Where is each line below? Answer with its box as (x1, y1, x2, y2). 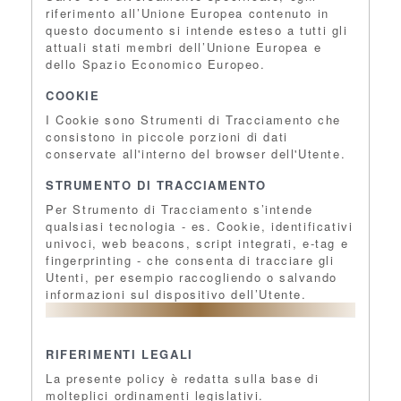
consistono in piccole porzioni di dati (46, 128, 288, 145)
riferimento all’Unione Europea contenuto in (46, 4, 329, 21)
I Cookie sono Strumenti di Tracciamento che (46, 111, 341, 128)
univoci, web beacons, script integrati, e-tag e (46, 235, 349, 252)
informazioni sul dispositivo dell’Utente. (46, 286, 307, 303)
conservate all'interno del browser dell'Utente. (46, 145, 346, 162)
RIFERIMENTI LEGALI (46, 346, 193, 363)
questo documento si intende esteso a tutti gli (46, 21, 348, 38)
